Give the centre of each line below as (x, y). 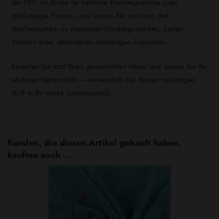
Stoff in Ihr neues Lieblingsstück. (61, 93)
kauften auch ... (40, 155)
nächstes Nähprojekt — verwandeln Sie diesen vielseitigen (104, 79)
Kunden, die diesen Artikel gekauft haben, (95, 142)
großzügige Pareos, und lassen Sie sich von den (90, 16)
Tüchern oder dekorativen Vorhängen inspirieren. (89, 42)
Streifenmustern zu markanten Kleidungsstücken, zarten (97, 29)
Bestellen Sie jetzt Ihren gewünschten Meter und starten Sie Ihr (109, 66)
